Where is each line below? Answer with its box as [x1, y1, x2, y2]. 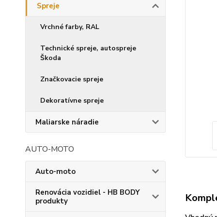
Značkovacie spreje [40, 75, 103, 84]
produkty [35, 196, 68, 206]
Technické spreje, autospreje [40, 44, 136, 53]
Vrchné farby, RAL [40, 22, 99, 31]
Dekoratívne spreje [40, 96, 104, 105]
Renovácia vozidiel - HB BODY [35, 187, 140, 197]
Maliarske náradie [35, 117, 99, 127]
